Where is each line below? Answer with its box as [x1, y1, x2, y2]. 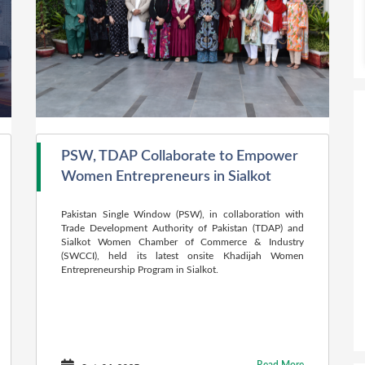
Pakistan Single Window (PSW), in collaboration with [61, 209, 304, 219]
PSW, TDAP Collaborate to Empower [61, 149, 298, 164]
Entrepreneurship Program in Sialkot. [61, 265, 218, 275]
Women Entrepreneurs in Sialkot [61, 169, 271, 184]
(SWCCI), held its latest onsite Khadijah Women [61, 251, 304, 261]
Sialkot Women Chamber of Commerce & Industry [61, 237, 304, 247]
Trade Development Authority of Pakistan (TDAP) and [61, 223, 304, 233]
